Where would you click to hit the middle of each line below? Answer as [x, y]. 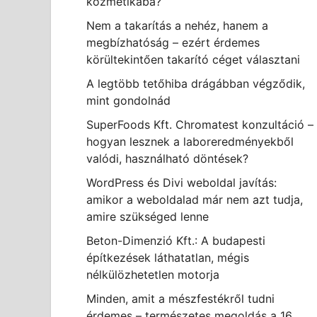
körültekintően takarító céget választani [193, 59]
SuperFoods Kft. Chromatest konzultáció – [200, 125]
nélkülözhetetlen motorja [153, 275]
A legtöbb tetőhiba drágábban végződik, [196, 83]
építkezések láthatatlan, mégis [168, 258]
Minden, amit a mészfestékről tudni [180, 299]
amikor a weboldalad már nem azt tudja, [195, 200]
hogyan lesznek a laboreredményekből [190, 142]
